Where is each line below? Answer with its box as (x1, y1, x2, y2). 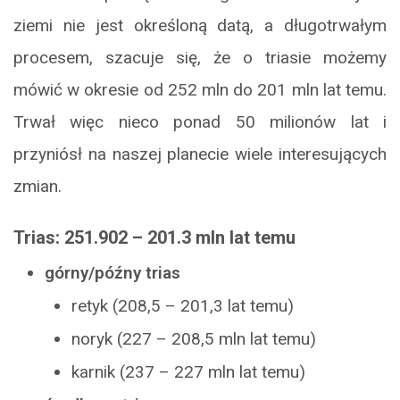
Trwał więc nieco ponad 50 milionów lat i (13, 111, 387, 132)
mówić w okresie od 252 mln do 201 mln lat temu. (13, 79, 387, 100)
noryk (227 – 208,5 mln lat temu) (71, 328, 316, 349)
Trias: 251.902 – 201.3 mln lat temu (13, 226, 296, 248)
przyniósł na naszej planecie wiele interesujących (13, 143, 387, 164)
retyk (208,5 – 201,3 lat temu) (71, 295, 294, 316)
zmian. (13, 175, 62, 196)
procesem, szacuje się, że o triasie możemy (13, 46, 387, 68)
